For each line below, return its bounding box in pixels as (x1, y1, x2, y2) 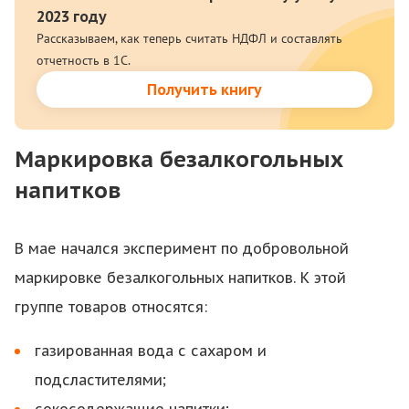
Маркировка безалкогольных (15, 145, 343, 173)
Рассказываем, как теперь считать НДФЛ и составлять (37, 30, 342, 47)
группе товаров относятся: (15, 298, 207, 316)
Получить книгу (147, 80, 262, 99)
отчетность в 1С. (37, 52, 131, 68)
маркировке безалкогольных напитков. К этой (15, 268, 346, 287)
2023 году (37, 7, 107, 26)
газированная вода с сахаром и (35, 341, 267, 360)
